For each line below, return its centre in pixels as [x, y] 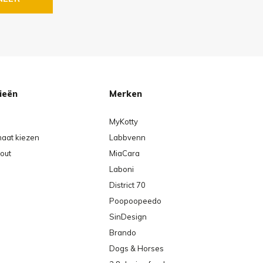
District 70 [127, 185]
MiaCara [124, 153]
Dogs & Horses [136, 248]
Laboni [122, 169]
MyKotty [124, 121]
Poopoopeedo [135, 200]
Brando [123, 232]
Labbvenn [127, 137]
